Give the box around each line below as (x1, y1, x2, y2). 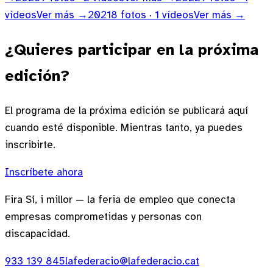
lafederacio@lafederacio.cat (65, 254, 199, 268)
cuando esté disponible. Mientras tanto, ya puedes (5, 121, 243, 134)
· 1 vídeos (146, 9, 194, 22)
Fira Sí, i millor (5, 193, 73, 206)
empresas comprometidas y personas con (5, 210, 202, 223)
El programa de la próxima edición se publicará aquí (5, 104, 248, 117)
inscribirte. (5, 138, 55, 151)
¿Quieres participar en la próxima (5, 40, 258, 60)
